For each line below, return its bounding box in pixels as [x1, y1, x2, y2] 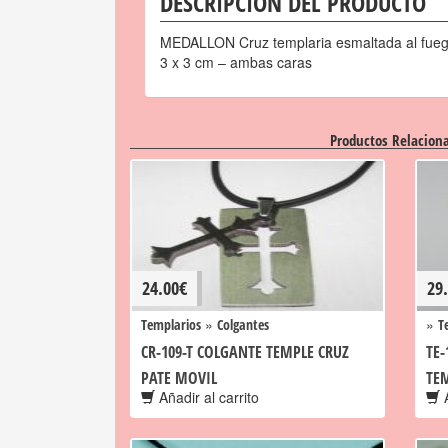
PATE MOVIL [141, 367, 217, 389]
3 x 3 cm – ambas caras [160, 52, 312, 72]
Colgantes [217, 315, 269, 334]
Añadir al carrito [155, 387, 259, 407]
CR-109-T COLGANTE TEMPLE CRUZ [141, 341, 349, 363]
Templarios [141, 315, 201, 334]
